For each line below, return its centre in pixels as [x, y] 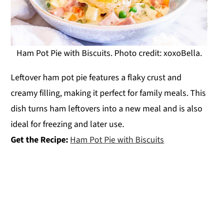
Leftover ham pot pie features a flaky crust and [96, 77]
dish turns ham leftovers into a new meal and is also [107, 109]
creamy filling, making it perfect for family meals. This [109, 93]
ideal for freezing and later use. [68, 124]
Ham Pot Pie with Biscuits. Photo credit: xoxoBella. [109, 53]
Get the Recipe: [41, 140]
